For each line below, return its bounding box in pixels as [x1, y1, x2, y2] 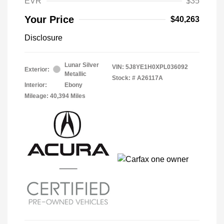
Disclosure [24, 33, 62, 42]
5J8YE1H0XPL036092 [125, 63, 188, 70]
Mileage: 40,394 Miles [24, 92, 85, 99]
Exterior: [24, 65, 49, 73]
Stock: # [112, 74, 135, 81]
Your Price [24, 13, 74, 25]
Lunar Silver [64, 61, 99, 68]
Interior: [24, 81, 47, 88]
